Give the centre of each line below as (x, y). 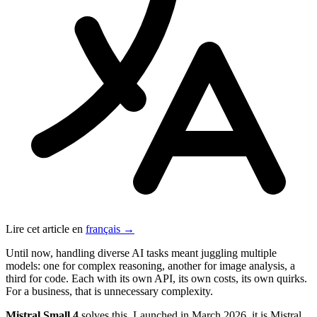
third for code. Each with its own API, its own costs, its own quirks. (156, 278)
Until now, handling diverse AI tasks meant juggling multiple (141, 253)
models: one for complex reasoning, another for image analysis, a (150, 265)
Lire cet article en (46, 229)
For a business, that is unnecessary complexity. (109, 291)
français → (110, 229)
